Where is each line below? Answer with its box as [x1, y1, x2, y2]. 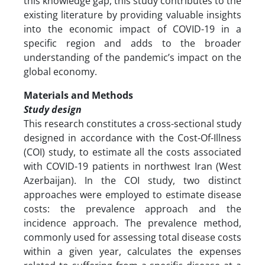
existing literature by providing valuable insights [24, 8, 241, 21]
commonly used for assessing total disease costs [24, 230, 241, 244]
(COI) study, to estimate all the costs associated [24, 145, 241, 159]
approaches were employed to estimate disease [24, 188, 241, 201]
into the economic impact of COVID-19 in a [24, 22, 241, 35]
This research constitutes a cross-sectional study [24, 117, 241, 130]
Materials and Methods [24, 88, 135, 102]
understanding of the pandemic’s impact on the [24, 50, 241, 64]
